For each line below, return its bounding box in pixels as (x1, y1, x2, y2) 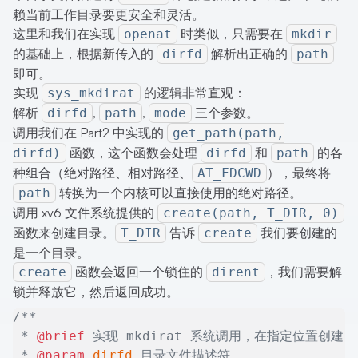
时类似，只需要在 (177, 26, 286, 42)
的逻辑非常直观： (141, 85, 246, 101)
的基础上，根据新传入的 (13, 46, 157, 62)
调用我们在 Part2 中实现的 (13, 125, 167, 141)
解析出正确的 (208, 46, 291, 62)
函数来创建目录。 (13, 225, 115, 241)
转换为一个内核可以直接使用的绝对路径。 (56, 185, 302, 201)
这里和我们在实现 (13, 26, 118, 42)
